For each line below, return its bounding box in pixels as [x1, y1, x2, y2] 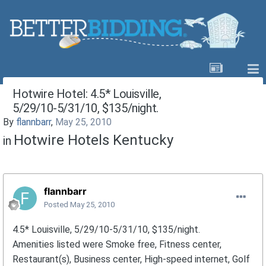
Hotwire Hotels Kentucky [14, 132, 173, 149]
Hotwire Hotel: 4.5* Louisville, [12, 87, 161, 102]
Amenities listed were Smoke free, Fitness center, [12, 239, 221, 251]
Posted [44, 200, 70, 210]
